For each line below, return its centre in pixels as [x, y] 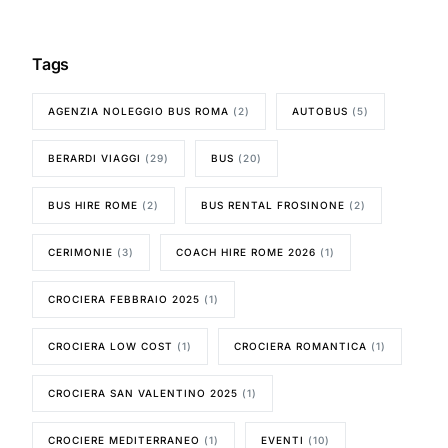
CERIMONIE [81, 251]
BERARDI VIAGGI [95, 157]
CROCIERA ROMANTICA [301, 345]
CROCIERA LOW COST [111, 345]
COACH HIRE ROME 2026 [246, 251]
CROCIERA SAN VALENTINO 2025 [143, 392]
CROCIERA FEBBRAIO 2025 [124, 298]
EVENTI [283, 439]
